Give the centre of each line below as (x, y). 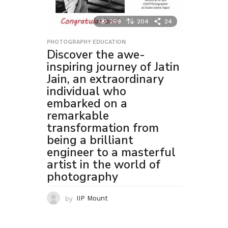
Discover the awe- (96, 55)
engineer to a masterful (111, 153)
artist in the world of (104, 165)
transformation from (103, 128)
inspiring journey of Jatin (113, 67)
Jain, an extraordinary (105, 79)
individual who (87, 92)
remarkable (78, 116)
